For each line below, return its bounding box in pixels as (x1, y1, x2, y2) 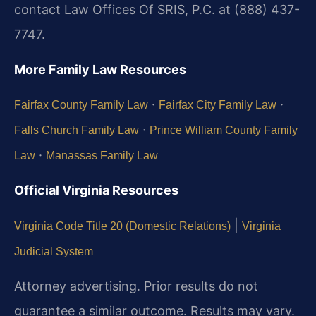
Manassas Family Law (46, 149, 158, 162)
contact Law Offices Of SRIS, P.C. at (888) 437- (14, 2, 300, 18)
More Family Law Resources (14, 61, 186, 77)
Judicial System (14, 245, 93, 257)
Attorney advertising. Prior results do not (14, 279, 258, 294)
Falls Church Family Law (14, 123, 139, 136)
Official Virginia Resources (14, 183, 178, 198)
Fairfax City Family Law (159, 98, 276, 111)
